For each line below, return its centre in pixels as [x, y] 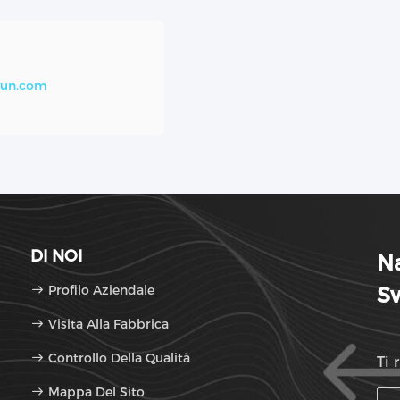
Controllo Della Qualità [117, 358]
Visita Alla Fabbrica [108, 324]
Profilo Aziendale [101, 290]
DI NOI [56, 256]
